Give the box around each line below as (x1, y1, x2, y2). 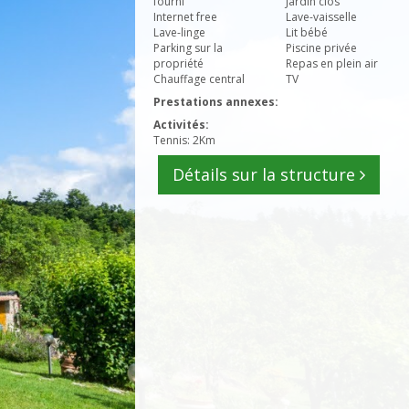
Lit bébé (286, 25, 328, 40)
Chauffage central (153, 71, 245, 87)
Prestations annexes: (153, 94, 278, 110)
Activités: (153, 117, 209, 132)
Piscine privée (286, 40, 357, 56)
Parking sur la (153, 40, 223, 56)
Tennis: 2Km (153, 132, 215, 148)
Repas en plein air (286, 56, 378, 71)
